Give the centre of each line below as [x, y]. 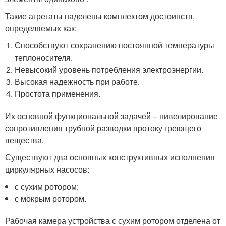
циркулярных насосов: [47, 169]
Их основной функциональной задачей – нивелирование [111, 116]
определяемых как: [41, 28]
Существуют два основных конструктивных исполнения [110, 157]
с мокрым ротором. [51, 198]
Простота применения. [58, 93]
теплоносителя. [44, 57]
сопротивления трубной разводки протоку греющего [103, 128]
